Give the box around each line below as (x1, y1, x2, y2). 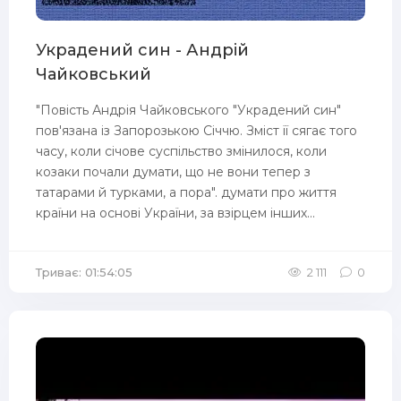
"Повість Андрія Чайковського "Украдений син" (36, 102, 341, 118)
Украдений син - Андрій (36, 40, 249, 60)
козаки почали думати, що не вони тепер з (36, 164, 311, 180)
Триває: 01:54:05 (36, 265, 132, 279)
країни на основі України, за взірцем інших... (36, 205, 315, 221)
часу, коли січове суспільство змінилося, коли (36, 143, 327, 159)
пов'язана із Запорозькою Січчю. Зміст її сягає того (36, 123, 357, 139)
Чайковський (36, 64, 151, 84)
